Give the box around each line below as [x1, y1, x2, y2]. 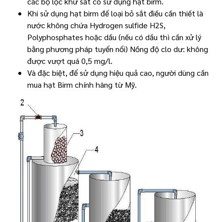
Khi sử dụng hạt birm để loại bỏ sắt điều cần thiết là [27, 8, 203, 18]
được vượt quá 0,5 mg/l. [27, 55, 112, 66]
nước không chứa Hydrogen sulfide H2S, [27, 20, 166, 30]
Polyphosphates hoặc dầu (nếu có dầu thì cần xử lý [27, 32, 201, 42]
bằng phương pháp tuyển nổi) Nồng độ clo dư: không [27, 44, 208, 54]
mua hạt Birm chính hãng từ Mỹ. [27, 79, 137, 90]
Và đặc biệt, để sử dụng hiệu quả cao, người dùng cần [27, 67, 209, 78]
